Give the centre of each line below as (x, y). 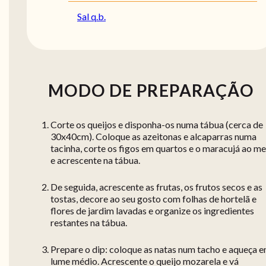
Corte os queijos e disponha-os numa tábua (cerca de (157, 125)
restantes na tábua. (89, 223)
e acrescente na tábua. (95, 160)
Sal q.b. (91, 17)
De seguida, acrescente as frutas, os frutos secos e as (156, 187)
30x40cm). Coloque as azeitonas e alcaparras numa (153, 137)
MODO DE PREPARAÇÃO (151, 91)
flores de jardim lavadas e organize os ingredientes (152, 211)
